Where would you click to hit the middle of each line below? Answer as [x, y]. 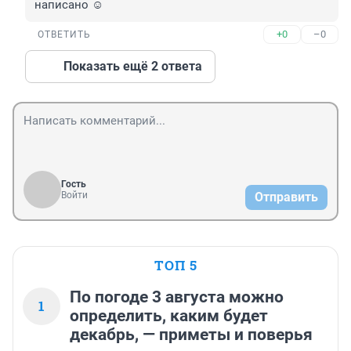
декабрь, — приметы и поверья [191, 335]
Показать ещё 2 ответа [133, 67]
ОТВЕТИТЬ [64, 35]
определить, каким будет [169, 316]
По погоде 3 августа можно [177, 297]
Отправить [286, 197]
